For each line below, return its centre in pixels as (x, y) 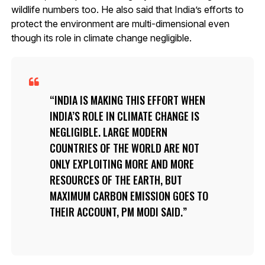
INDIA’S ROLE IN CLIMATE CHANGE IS (124, 116)
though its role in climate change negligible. (101, 38)
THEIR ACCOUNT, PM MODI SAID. (116, 211)
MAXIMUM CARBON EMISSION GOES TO (129, 195)
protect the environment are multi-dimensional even (120, 23)
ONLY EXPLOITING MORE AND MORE (122, 164)
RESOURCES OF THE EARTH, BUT (116, 180)
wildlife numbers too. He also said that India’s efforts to (127, 9)
